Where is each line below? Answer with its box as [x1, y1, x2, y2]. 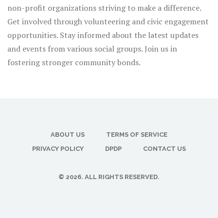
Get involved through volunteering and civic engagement [7, 16, 209, 27]
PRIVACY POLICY [32, 145, 84, 153]
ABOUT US [51, 131, 85, 139]
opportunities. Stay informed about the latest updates [7, 30, 199, 41]
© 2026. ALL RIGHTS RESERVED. [58, 173, 160, 181]
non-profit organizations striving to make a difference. [7, 2, 201, 14]
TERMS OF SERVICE [106, 131, 167, 139]
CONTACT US [143, 145, 186, 153]
